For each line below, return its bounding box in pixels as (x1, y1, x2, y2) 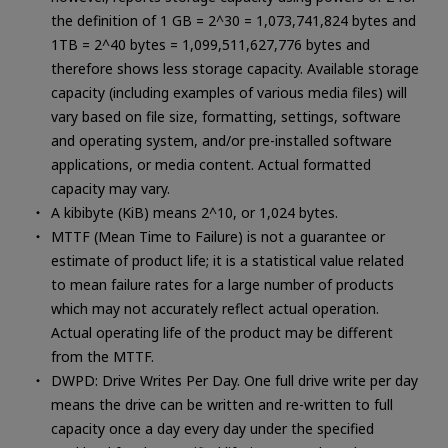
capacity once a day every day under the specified (50, 418, 374, 438)
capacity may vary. (50, 178, 170, 198)
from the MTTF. (50, 346, 154, 366)
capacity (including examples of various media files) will (50, 82, 407, 102)
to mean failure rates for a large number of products (50, 274, 394, 294)
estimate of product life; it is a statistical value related (50, 250, 404, 270)
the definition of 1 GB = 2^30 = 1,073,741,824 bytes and (50, 10, 416, 30)
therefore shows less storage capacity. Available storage (50, 58, 419, 78)
